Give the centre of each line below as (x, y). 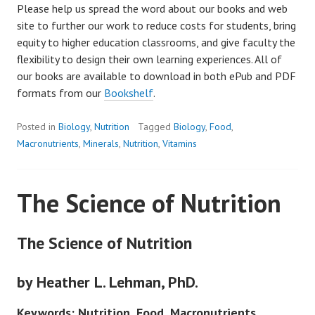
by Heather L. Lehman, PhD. (108, 282)
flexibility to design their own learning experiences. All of (149, 59)
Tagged (156, 127)
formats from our (60, 93)
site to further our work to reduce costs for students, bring (156, 26)
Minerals (101, 144)
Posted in (38, 127)
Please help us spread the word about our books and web (152, 9)
